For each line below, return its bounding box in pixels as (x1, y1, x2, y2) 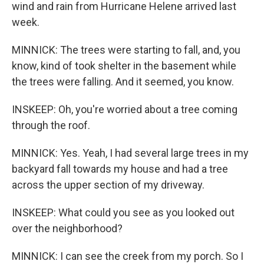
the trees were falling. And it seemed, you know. (12, 75, 234, 88)
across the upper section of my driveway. (12, 179, 204, 191)
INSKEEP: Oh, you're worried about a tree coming (12, 103, 237, 115)
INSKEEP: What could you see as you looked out (12, 206, 235, 219)
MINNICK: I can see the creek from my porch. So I (12, 250, 243, 262)
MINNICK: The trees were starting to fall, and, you (12, 44, 240, 56)
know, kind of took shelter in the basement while (12, 60, 236, 72)
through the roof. (12, 119, 90, 131)
